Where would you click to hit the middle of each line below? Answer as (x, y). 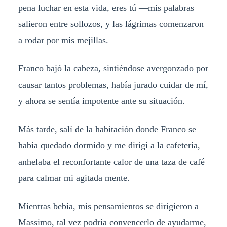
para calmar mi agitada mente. (74, 178)
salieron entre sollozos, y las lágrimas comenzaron (111, 24)
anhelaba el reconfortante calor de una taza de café (111, 162)
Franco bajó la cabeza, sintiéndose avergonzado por (113, 69)
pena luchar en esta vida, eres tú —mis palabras (106, 8)
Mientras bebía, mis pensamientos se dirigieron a (108, 206)
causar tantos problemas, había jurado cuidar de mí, (113, 85)
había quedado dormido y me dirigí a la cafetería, (109, 146)
